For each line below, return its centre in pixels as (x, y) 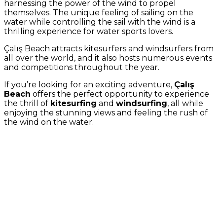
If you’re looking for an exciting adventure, (89, 85)
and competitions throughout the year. (82, 67)
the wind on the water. (49, 122)
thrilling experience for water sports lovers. (89, 31)
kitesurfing (74, 103)
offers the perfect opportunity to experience (120, 94)
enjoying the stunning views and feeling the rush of (106, 113)
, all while (185, 103)
